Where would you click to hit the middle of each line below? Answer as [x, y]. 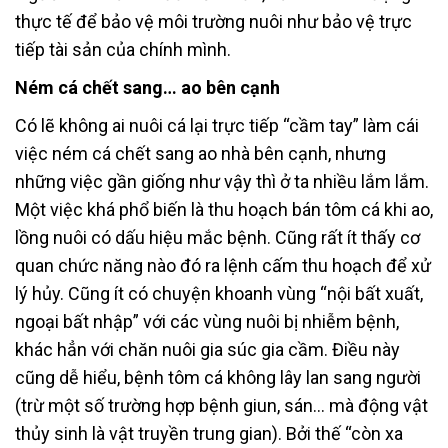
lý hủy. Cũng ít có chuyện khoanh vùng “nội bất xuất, [219, 293]
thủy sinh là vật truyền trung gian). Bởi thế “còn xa [209, 433]
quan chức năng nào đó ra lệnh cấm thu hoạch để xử [223, 265]
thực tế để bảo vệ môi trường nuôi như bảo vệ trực [213, 21]
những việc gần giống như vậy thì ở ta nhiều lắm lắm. [222, 181]
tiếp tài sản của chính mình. [123, 49]
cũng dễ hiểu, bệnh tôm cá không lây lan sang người [218, 377]
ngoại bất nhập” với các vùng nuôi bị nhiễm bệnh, [207, 321]
